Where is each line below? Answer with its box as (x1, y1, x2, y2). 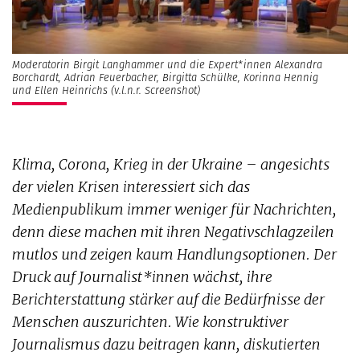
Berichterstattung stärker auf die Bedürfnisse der (12, 290, 325, 309)
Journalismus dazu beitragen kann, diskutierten (12, 335, 321, 354)
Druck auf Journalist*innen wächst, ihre (12, 268, 272, 286)
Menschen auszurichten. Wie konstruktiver (12, 313, 288, 331)
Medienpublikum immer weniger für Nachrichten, (12, 200, 337, 219)
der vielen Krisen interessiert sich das (12, 178, 250, 196)
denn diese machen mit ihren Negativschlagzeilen (12, 223, 334, 241)
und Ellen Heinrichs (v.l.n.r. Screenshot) (12, 83, 200, 98)
